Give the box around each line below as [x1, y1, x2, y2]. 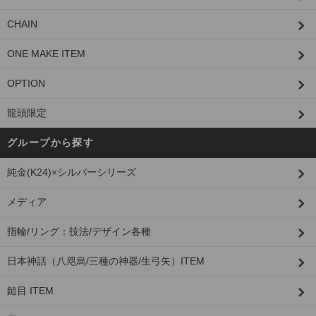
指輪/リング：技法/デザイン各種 [7, 226, 151, 238]
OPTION [7, 78, 45, 90]
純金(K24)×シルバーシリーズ [7, 166, 136, 178]
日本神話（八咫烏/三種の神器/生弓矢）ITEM [7, 255, 205, 267]
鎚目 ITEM [7, 285, 54, 297]
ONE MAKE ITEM [7, 48, 85, 60]
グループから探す [7, 137, 95, 149]
